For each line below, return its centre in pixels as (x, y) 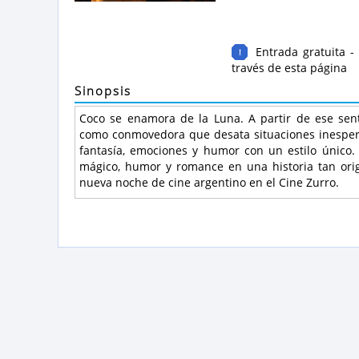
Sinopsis (103, 91)
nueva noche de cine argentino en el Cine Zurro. (209, 182)
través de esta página (289, 68)
